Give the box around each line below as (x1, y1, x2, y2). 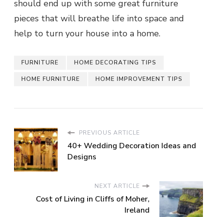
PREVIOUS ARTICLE (77, 129, 140, 137)
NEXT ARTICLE (94, 182, 140, 190)
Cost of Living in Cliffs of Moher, (36, 194, 150, 205)
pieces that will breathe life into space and (14, 13, 184, 25)
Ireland (124, 205, 150, 216)
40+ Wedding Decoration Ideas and (67, 140, 196, 152)
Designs (67, 152, 96, 163)
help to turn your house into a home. (14, 28, 160, 40)
